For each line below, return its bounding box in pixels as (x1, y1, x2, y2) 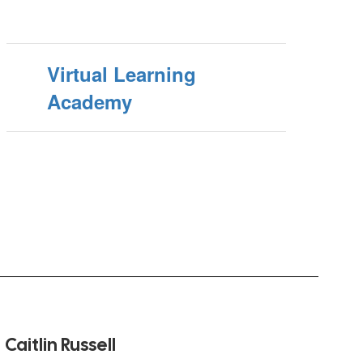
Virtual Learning (47, 60, 197, 88)
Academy (47, 88, 133, 115)
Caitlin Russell (5, 333, 116, 357)
